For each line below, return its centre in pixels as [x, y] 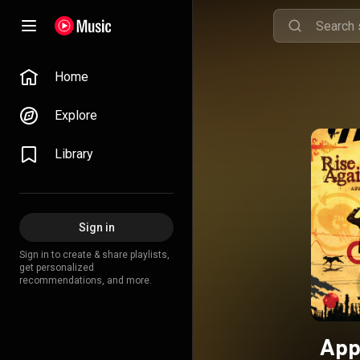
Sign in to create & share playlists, [94, 255]
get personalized [57, 268]
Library [74, 154]
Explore [76, 115]
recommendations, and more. [86, 280]
